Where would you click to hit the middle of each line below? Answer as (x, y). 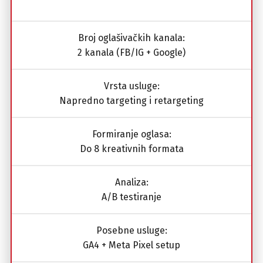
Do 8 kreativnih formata (131, 149)
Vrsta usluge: (131, 86)
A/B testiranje (131, 197)
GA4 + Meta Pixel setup (131, 245)
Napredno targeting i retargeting (131, 100)
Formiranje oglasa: (131, 134)
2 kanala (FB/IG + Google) (131, 52)
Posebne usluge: (131, 230)
